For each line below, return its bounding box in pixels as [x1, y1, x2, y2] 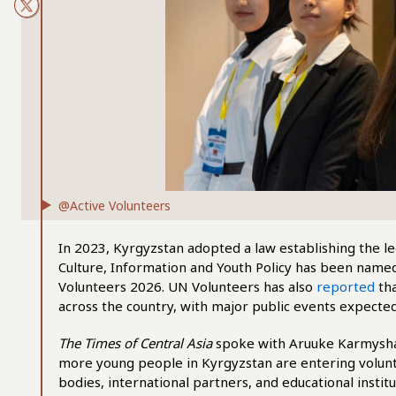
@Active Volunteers [58, 197, 171, 214]
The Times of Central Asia [58, 334, 212, 352]
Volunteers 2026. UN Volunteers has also [58, 278, 316, 295]
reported [316, 278, 375, 295]
